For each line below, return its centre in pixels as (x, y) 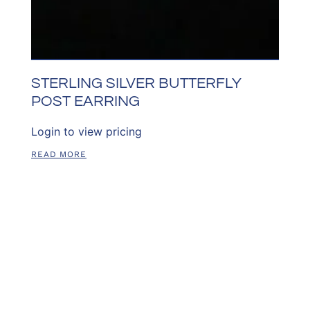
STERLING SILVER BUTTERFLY (136, 84)
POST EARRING (85, 102)
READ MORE (59, 155)
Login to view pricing (86, 132)
